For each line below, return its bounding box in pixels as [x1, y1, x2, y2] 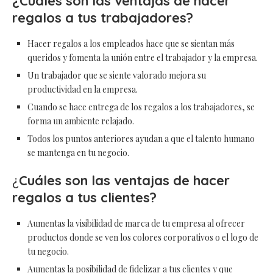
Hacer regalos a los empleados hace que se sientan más [27, 38, 235, 50]
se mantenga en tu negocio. [27, 147, 129, 159]
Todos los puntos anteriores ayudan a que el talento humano [27, 133, 255, 145]
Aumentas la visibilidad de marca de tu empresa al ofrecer [27, 218, 245, 230]
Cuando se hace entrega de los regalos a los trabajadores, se [27, 101, 255, 113]
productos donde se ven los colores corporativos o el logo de [27, 232, 258, 244]
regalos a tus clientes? [12, 189, 157, 207]
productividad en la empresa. [27, 83, 138, 96]
